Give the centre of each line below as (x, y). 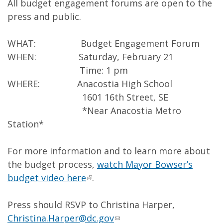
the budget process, (52, 164)
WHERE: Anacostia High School (90, 84)
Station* (26, 124)
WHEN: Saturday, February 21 (90, 57)
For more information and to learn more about (109, 151)
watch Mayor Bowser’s (145, 164)
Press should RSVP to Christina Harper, (91, 205)
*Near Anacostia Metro (94, 111)
